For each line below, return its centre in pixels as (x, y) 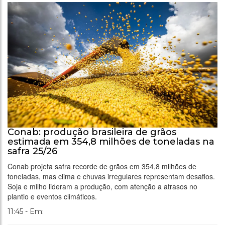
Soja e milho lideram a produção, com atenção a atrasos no (102, 186)
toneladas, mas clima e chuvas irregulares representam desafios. (111, 176)
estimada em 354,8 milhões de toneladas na (111, 141)
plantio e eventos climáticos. (52, 196)
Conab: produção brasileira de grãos (92, 132)
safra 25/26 (32, 151)
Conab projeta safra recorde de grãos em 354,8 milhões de (102, 166)
